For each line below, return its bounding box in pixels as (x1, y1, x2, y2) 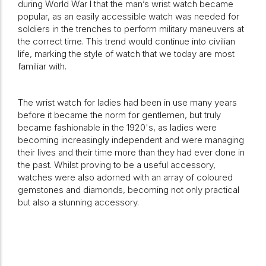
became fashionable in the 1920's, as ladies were (18, 122, 217, 133)
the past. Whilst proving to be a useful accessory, (18, 159, 216, 170)
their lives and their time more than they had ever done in (18, 147, 245, 158)
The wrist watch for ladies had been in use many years (18, 97, 237, 108)
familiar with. (18, 61, 66, 72)
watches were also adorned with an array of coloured (18, 172, 233, 183)
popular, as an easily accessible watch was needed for (18, 11, 239, 22)
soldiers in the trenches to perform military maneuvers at (18, 23, 244, 34)
